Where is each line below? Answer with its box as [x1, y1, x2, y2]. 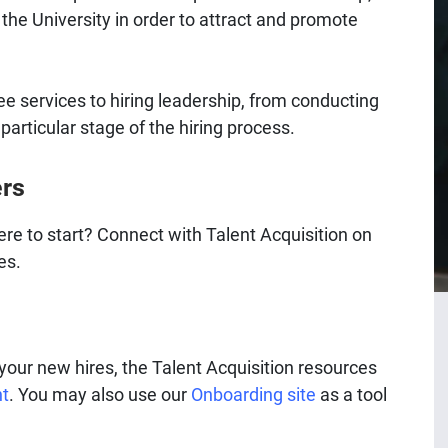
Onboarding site [191, 382, 316, 407]
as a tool [316, 382, 387, 407]
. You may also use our [9, 382, 191, 407]
